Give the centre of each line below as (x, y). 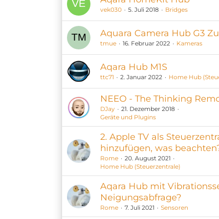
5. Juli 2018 (143, 10)
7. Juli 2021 (140, 208)
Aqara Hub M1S (134, 67)
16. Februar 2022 (146, 43)
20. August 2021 (148, 158)
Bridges (176, 10)
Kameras (189, 43)
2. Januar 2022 (141, 77)
